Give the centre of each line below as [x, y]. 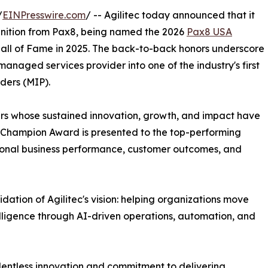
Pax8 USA [209, 32]
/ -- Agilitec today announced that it [170, 15]
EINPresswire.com [44, 15]
